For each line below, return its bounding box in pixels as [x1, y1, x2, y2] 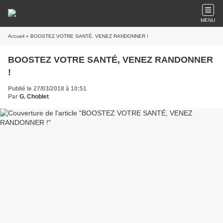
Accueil [8, 33, 24, 39]
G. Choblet [19, 93, 49, 100]
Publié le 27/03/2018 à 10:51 [8, 85, 87, 92]
